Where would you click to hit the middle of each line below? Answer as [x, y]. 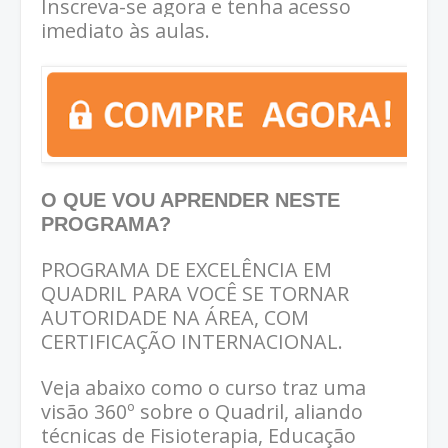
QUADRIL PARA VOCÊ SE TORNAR [195, 293]
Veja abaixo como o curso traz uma [203, 387]
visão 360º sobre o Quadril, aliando [202, 411]
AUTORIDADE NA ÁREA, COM [175, 317]
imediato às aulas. [125, 30]
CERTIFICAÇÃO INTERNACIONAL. [192, 341]
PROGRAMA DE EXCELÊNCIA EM [186, 269]
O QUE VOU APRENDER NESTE [190, 199]
